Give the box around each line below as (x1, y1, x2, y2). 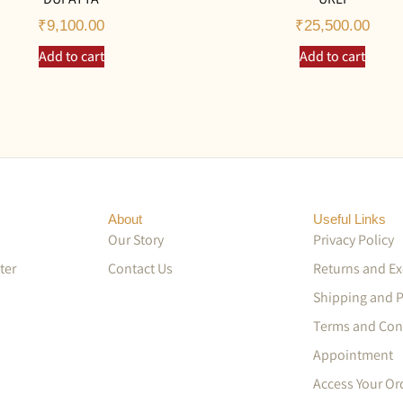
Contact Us (108, 258, 173, 278)
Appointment (313, 345, 393, 364)
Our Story (108, 229, 164, 249)
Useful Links (313, 210, 386, 227)
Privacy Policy (313, 229, 394, 249)
